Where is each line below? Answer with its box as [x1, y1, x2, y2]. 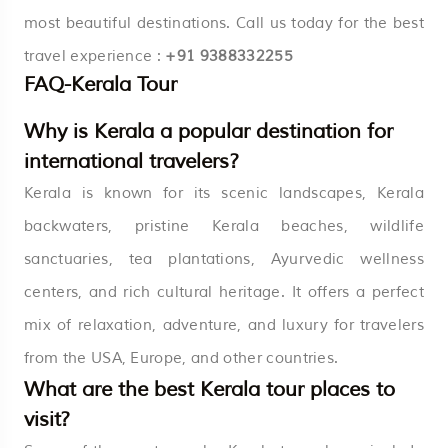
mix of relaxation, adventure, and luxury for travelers [24, 315, 424, 335]
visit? [24, 406, 70, 432]
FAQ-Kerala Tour [24, 71, 177, 97]
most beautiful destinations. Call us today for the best [24, 13, 424, 33]
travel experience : [24, 46, 162, 66]
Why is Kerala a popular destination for [24, 118, 393, 144]
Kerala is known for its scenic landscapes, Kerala [24, 183, 424, 203]
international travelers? [24, 148, 239, 174]
